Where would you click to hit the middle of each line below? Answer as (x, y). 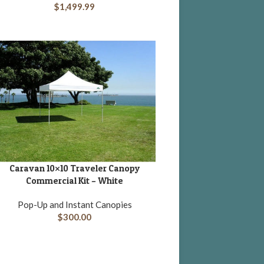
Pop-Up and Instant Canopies (75, 205)
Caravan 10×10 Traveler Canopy (75, 169)
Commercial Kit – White (75, 181)
